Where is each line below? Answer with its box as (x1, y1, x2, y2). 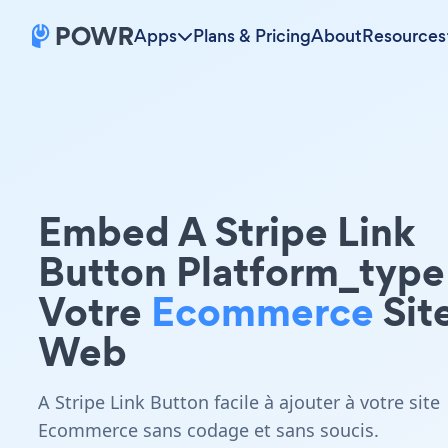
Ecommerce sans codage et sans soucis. (38, 418, 379, 442)
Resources (362, 24, 446, 48)
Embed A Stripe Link (38, 203, 415, 260)
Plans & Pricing (193, 24, 311, 48)
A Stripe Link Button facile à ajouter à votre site (38, 390, 440, 414)
